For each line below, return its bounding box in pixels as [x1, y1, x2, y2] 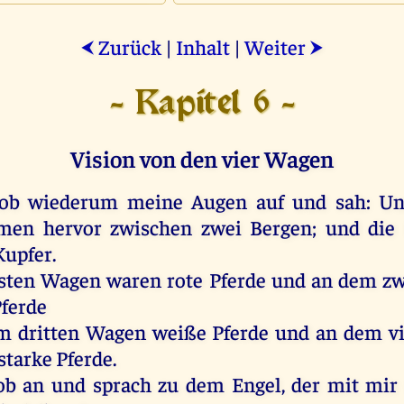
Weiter [244, 32, 309, 60]
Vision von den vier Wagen [70, 142, 334, 173]
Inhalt [176, 32, 230, 60]
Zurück [95, 32, 161, 60]
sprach [92, 370, 151, 397]
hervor [42, 213, 102, 240]
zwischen [110, 213, 193, 240]
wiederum [28, 187, 119, 214]
